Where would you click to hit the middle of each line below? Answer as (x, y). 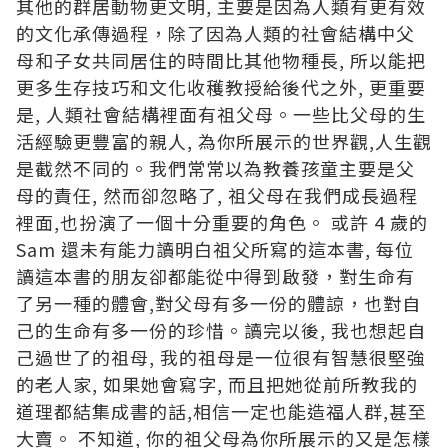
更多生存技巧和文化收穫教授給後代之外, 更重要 (221, 87)
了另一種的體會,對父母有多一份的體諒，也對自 (218, 303)
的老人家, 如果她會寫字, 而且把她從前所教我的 (217, 384)
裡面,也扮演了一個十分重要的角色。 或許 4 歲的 (222, 222)
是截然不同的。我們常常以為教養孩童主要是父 (215, 168)
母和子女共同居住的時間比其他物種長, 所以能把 (221, 60)
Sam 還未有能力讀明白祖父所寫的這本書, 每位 (215, 249)
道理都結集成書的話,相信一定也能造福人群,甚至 (221, 411)
